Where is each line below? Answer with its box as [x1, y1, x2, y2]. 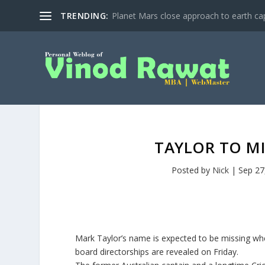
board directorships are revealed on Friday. [75, 246, 239, 257]
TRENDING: [60, 9, 109, 21]
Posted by [171, 164, 212, 176]
